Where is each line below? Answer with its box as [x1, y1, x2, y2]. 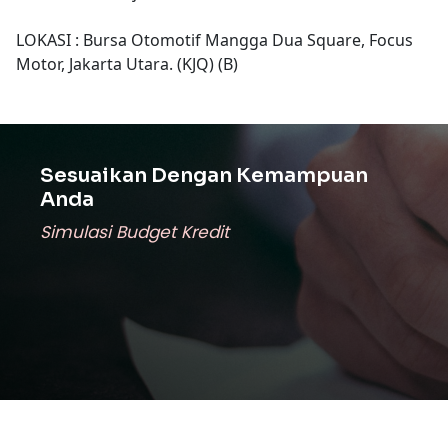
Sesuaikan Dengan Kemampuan [40, 162, 368, 188]
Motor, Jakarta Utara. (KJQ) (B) [16, 52, 238, 75]
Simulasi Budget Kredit [40, 219, 229, 244]
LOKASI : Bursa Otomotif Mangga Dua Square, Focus [16, 28, 413, 51]
